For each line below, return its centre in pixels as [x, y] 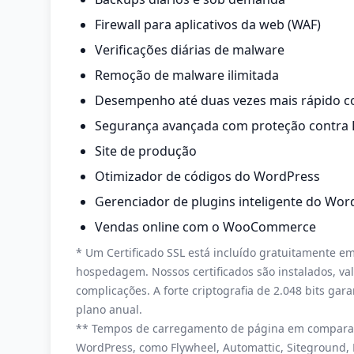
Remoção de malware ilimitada [187, 75]
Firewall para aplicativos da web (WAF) [208, 24]
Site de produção [146, 151]
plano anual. [109, 309]
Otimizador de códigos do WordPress [207, 176]
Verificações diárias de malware [190, 50]
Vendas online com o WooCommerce [205, 227]
